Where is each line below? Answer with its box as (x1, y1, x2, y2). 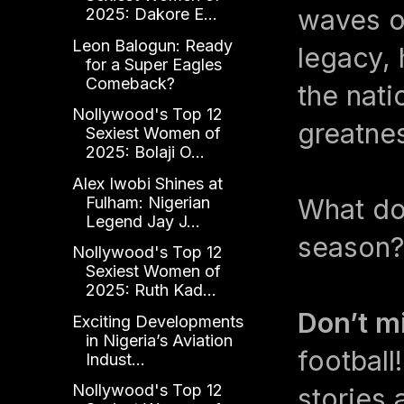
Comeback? (85, 73, 175, 93)
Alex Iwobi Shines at (71, 173, 223, 193)
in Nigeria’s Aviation (85, 330, 233, 350)
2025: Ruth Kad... (85, 280, 216, 300)
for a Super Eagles (85, 54, 222, 74)
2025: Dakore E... (85, 5, 217, 24)
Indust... (85, 349, 145, 369)
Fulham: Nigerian (85, 192, 210, 212)
